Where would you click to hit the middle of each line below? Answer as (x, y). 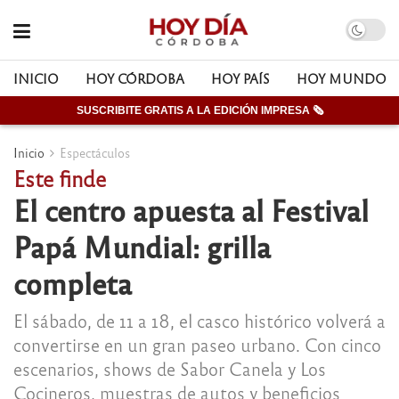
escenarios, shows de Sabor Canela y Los (170, 368)
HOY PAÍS (240, 78)
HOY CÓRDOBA (135, 78)
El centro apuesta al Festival (191, 209)
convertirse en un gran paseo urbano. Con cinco (197, 344)
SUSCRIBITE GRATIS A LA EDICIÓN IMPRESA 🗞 (199, 110)
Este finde (60, 178)
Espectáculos (95, 152)
